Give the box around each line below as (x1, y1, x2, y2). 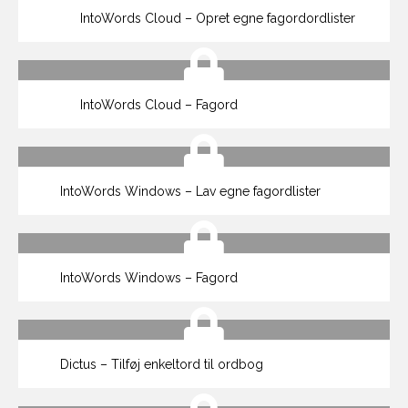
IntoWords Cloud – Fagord (76, 97, 238, 112)
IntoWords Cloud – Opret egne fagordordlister (76, 11, 355, 25)
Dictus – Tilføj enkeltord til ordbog (56, 357, 263, 372)
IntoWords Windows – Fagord (56, 270, 238, 285)
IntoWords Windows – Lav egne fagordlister (56, 184, 321, 199)
